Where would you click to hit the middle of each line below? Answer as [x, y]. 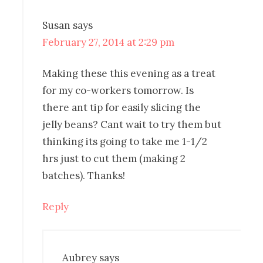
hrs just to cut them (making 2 [114, 158]
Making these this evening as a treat [129, 73]
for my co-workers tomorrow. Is [118, 90]
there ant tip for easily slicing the [122, 107]
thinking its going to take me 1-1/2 [125, 141]
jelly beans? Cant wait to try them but [132, 124]
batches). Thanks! [84, 175]
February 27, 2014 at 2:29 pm [109, 42]
